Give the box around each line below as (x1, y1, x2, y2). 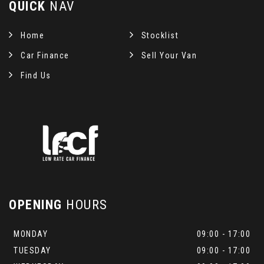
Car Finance (21, 51, 70, 60)
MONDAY (14, 229, 48, 239)
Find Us (21, 71, 51, 80)
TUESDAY (14, 246, 51, 255)
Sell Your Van (141, 51, 197, 60)
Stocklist (141, 31, 179, 40)
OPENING (9, 197, 62, 212)
